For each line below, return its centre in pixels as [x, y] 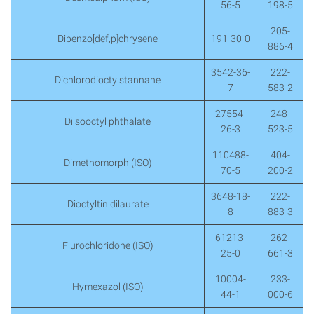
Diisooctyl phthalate [108, 122]
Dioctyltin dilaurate [108, 204]
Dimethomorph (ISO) [108, 163]
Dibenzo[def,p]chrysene [108, 39]
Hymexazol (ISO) [108, 287]
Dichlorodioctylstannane [108, 80]
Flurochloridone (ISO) [108, 246]
